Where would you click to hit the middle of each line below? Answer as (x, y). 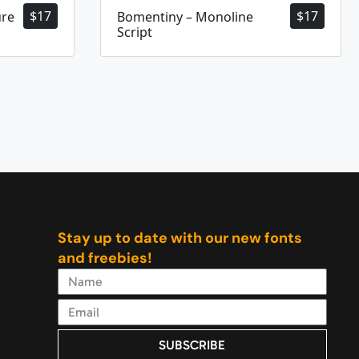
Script (135, 32)
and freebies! (105, 258)
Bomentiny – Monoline (185, 17)
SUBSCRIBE (192, 345)
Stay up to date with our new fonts (179, 238)
